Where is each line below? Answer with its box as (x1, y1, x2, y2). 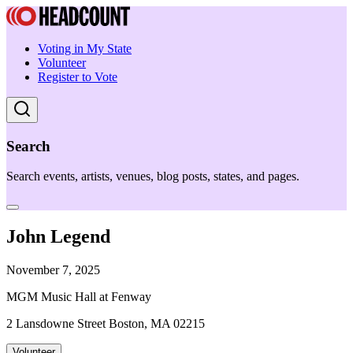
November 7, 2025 (6, 263, 100, 277)
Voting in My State (38, 42, 132, 55)
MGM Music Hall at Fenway (6, 290, 151, 304)
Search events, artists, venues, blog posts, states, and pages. (6, 169, 299, 184)
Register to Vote (38, 70, 117, 84)
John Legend (6, 226, 110, 247)
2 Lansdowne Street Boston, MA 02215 (6, 317, 205, 331)
